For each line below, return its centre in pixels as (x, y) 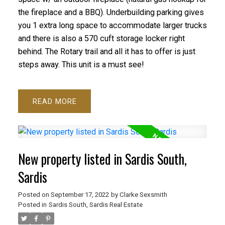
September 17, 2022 (80, 195)
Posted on (34, 195)
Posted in (32, 205)
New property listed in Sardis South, (102, 159)
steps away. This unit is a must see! (81, 65)
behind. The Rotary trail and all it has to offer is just (106, 52)
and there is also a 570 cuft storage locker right (101, 39)
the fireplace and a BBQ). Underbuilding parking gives (111, 13)
